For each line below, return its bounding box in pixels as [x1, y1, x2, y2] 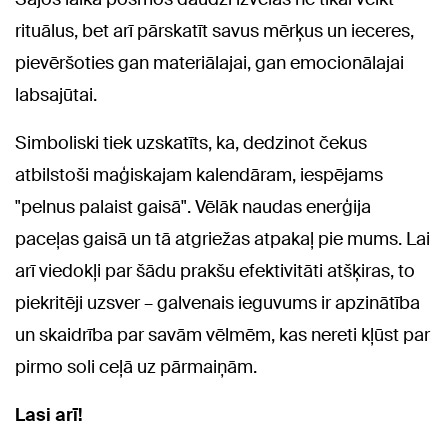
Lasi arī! [15, 403, 83, 428]
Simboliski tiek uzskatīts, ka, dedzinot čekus [15, 131, 367, 156]
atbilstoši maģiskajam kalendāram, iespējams [15, 163, 383, 188]
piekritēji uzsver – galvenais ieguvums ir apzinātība [15, 291, 420, 316]
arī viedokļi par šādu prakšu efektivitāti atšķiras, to [15, 259, 415, 284]
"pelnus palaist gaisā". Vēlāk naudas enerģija [15, 195, 371, 220]
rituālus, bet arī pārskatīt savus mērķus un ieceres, [15, 19, 414, 44]
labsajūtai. [15, 83, 97, 108]
